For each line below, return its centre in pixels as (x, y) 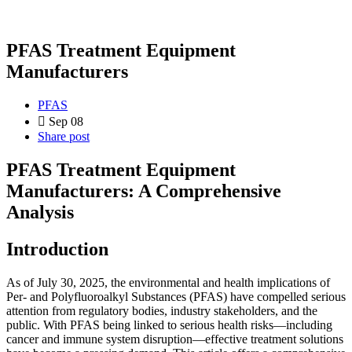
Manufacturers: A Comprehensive (144, 191)
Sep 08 (66, 121)
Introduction (57, 249)
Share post (64, 136)
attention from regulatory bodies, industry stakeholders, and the (162, 310)
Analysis (40, 212)
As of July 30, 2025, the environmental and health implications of (168, 282)
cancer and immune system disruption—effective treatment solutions (175, 339)
